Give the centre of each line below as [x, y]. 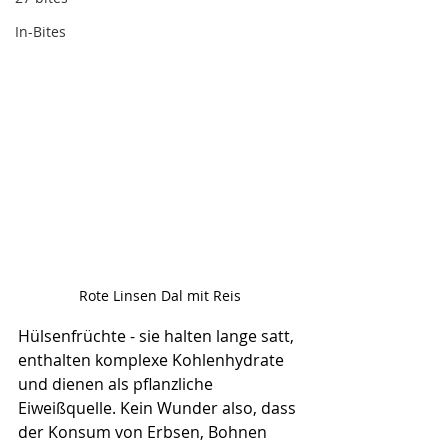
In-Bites [40, 31]
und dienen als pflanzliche [117, 383]
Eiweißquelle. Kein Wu [100, 407]
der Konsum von [82, 431]
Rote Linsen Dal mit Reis [160, 295]
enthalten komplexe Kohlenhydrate [153, 359]
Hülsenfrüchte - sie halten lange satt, [158, 335]
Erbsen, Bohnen [209, 431]
